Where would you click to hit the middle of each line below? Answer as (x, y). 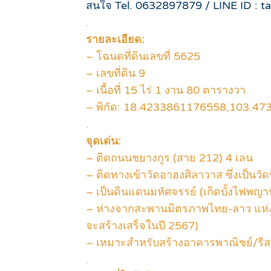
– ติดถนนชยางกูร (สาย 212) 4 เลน (169, 158)
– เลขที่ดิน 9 (116, 73)
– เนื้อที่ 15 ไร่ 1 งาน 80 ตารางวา (166, 90)
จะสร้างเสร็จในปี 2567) (142, 226)
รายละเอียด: (115, 40)
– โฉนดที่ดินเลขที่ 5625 (143, 57)
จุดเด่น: (103, 141)
